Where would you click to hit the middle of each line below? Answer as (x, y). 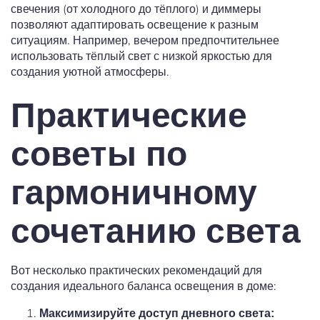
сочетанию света (156, 231)
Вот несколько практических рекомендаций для (136, 270)
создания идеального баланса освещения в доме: (144, 286)
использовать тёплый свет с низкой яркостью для (141, 56)
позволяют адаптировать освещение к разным (135, 25)
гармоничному (134, 193)
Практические (129, 116)
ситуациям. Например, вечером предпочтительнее (145, 40)
